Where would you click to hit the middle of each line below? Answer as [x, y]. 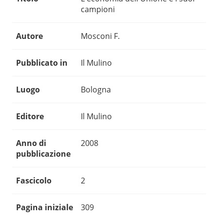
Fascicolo [34, 181]
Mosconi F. [100, 36]
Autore [29, 36]
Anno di [31, 143]
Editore [30, 117]
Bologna [96, 90]
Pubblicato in [42, 63]
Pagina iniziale [45, 208]
